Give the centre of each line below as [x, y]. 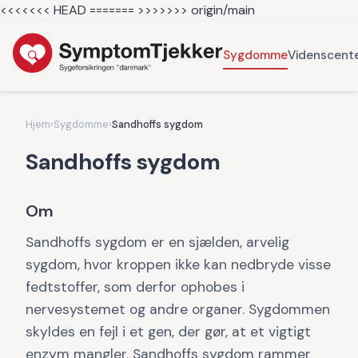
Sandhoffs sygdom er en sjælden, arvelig [157, 242]
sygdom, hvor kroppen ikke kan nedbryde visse [178, 265]
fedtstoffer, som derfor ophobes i [135, 287]
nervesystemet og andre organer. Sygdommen [178, 309]
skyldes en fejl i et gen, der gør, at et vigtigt [168, 332]
